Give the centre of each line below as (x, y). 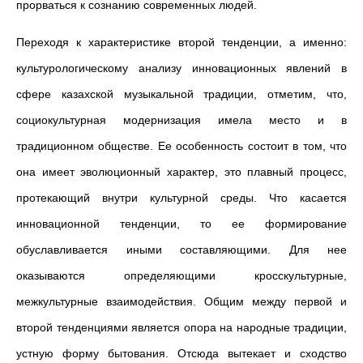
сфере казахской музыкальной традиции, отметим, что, (181, 94)
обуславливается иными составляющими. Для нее (181, 250)
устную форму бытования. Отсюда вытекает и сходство (181, 353)
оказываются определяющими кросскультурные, (181, 275)
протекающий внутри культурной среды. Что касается (181, 198)
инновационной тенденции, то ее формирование (181, 224)
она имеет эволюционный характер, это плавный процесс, (181, 172)
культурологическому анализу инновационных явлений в (181, 68)
